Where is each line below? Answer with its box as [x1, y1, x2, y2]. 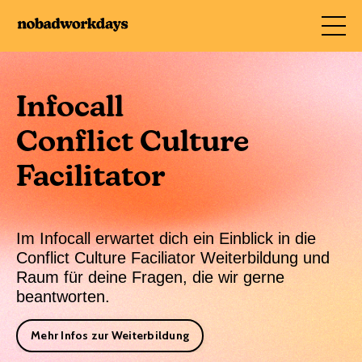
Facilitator [16, 164, 170, 193]
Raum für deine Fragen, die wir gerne [16, 268, 284, 286]
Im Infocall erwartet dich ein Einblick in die [16, 229, 316, 247]
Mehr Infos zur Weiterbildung [31, 328, 189, 343]
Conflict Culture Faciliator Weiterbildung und [16, 249, 330, 267]
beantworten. [16, 288, 110, 305]
